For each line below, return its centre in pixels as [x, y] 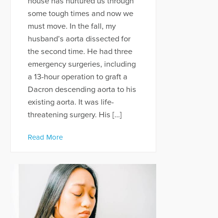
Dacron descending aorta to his [82, 90]
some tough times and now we [80, 14]
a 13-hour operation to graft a [77, 77]
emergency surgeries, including [82, 64]
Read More [45, 137]
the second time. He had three [80, 52]
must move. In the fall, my [72, 27]
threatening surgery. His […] [74, 115]
